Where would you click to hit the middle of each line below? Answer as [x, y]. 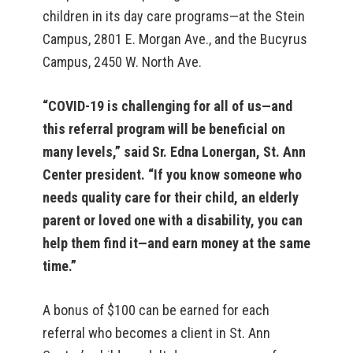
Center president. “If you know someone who [172, 175]
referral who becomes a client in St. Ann [156, 333]
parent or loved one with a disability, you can [173, 220]
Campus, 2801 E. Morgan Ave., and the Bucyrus [175, 39]
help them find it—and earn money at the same [176, 243]
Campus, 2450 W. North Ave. [122, 62]
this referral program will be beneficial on [164, 129]
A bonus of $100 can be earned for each [156, 310]
